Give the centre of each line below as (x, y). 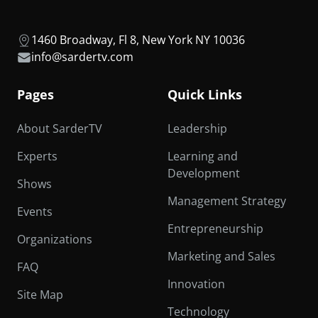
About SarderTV (60, 128)
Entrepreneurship (215, 228)
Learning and (203, 156)
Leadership (197, 128)
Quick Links (205, 94)
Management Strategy (227, 201)
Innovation (196, 284)
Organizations (55, 239)
